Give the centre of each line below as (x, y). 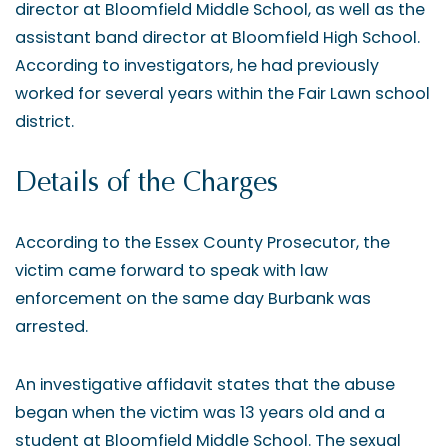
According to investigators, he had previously (197, 65)
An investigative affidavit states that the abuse (205, 384)
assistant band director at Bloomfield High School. (217, 37)
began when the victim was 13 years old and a (200, 412)
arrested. (51, 326)
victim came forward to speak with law (171, 270)
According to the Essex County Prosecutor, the (202, 242)
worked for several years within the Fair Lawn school (222, 93)
